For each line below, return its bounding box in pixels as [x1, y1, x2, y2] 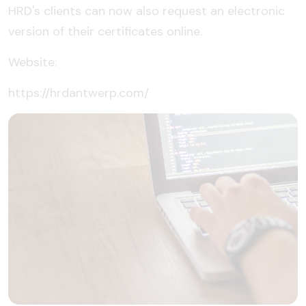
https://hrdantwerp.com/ [8, 84, 149, 101]
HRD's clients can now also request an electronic [8, 2, 285, 19]
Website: [8, 53, 57, 70]
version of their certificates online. [8, 23, 202, 40]
